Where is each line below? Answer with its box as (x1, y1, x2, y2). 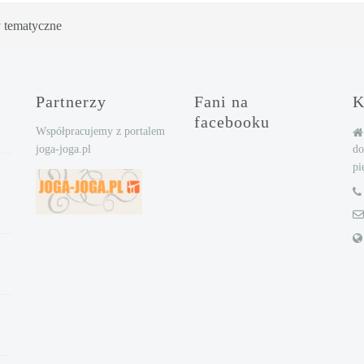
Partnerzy (36, 93, 106, 111)
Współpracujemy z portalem (36, 125, 165, 138)
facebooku (194, 113, 270, 132)
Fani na (194, 93, 249, 111)
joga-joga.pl (36, 143, 91, 156)
